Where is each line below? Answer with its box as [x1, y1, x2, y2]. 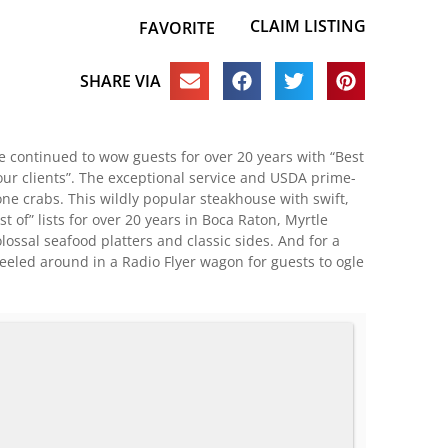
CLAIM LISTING [250, 15, 366, 37]
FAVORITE [138, 17, 215, 39]
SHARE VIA [79, 69, 161, 92]
